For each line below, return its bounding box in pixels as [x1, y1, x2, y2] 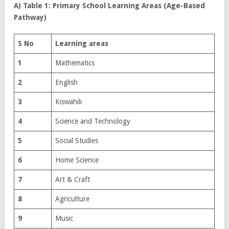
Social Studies [55, 136, 98, 145]
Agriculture [55, 194, 89, 203]
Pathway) [14, 13, 47, 21]
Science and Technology [55, 117, 130, 125]
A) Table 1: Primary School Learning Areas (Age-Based [14, 1, 205, 10]
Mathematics [55, 58, 95, 67]
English [55, 78, 78, 86]
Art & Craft [55, 175, 90, 184]
